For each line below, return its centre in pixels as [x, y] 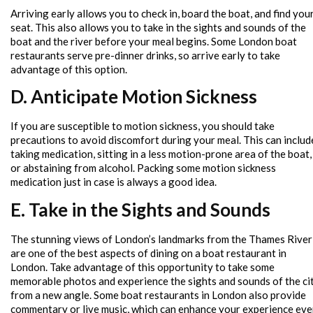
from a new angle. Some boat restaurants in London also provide [158, 294]
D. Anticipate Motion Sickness [134, 97]
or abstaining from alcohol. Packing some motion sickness [143, 168]
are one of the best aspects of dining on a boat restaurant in [148, 253]
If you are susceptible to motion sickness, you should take [143, 126]
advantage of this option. [69, 69]
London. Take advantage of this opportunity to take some [143, 267]
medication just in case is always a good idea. [114, 182]
